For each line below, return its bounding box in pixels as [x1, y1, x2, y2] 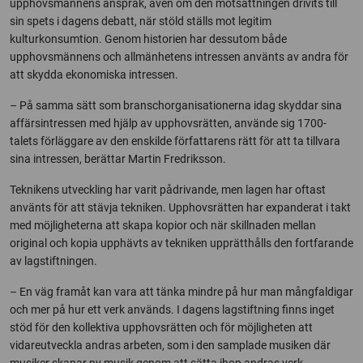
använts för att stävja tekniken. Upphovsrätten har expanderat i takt [10, 201, 351, 214]
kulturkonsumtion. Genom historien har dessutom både [10, 32, 287, 45]
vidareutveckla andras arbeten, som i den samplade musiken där [10, 339, 331, 352]
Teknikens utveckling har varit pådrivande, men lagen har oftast [10, 183, 326, 196]
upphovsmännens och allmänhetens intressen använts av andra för [10, 50, 348, 63]
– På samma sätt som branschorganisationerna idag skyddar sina [10, 99, 342, 112]
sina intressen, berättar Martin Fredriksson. [10, 152, 226, 165]
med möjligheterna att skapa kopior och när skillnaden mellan [10, 219, 316, 232]
